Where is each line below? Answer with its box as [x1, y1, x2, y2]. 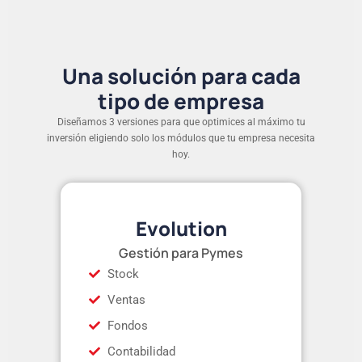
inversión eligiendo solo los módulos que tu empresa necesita [47, 132, 315, 144]
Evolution [135, 214, 227, 242]
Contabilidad [107, 343, 175, 359]
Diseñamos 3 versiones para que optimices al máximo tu [57, 116, 305, 128]
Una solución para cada [61, 61, 301, 90]
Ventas [107, 292, 145, 307]
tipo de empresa [98, 86, 264, 116]
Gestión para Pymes [119, 243, 243, 262]
